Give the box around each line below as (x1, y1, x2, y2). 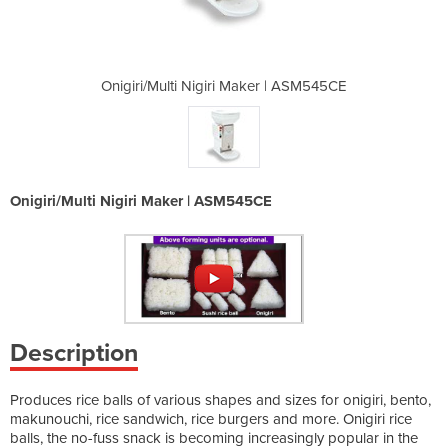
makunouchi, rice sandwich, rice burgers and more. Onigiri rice (10, 409, 412, 428)
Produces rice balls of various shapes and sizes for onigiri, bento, (10, 390, 431, 409)
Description (10, 337, 138, 368)
